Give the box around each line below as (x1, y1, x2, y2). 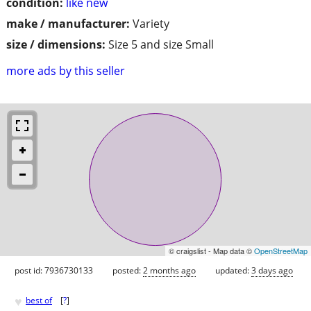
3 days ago (251, 264, 293, 276)
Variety (133, 15, 169, 31)
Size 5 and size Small (108, 36, 214, 52)
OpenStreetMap (254, 244, 308, 256)
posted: (112, 264, 143, 276)
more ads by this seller (6, 62, 125, 78)
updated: (215, 264, 251, 276)
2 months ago (143, 264, 196, 276)
